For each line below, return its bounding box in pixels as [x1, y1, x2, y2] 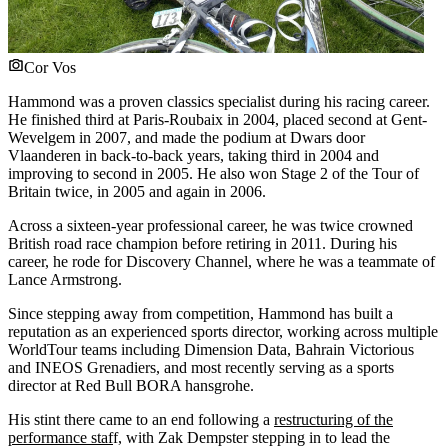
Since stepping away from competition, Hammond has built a [8, 304, 393, 322]
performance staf [8, 428, 113, 446]
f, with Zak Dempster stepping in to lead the [113, 428, 390, 446]
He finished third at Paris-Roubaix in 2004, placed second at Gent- [8, 110, 427, 128]
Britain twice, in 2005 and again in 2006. [8, 182, 266, 200]
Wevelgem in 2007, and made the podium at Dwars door [8, 128, 365, 146]
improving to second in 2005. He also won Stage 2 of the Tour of [8, 164, 419, 182]
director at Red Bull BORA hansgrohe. [8, 376, 254, 394]
